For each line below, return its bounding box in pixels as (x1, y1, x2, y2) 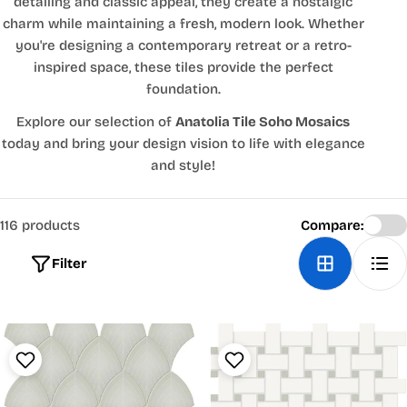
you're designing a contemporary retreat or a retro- (15, 37, 352, 55)
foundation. (145, 81, 221, 98)
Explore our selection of (16, 114, 176, 131)
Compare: (301, 217, 363, 234)
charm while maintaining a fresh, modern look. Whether (2, 15, 364, 33)
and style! (151, 157, 216, 174)
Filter (52, 255, 87, 273)
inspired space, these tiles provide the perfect (33, 59, 333, 76)
